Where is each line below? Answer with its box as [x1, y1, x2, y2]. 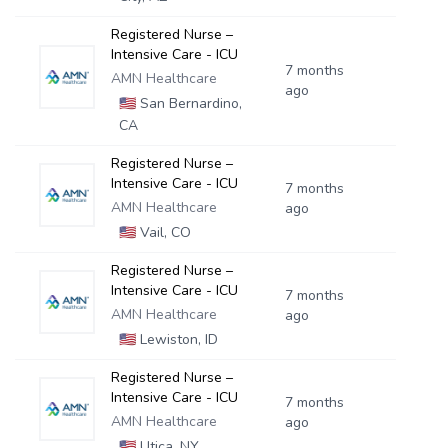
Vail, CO [135, 223, 191, 242]
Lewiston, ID [135, 330, 218, 349]
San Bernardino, [135, 94, 242, 113]
